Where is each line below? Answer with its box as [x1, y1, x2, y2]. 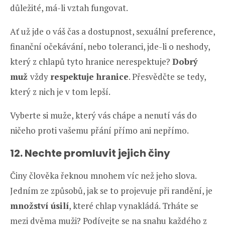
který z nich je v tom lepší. [10, 85, 110, 97]
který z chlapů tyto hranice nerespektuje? [10, 55, 172, 67]
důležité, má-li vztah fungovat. [10, 2, 128, 14]
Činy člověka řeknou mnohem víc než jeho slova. [10, 169, 196, 181]
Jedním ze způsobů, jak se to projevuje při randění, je [10, 184, 212, 196]
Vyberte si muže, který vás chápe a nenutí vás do [10, 109, 197, 121]
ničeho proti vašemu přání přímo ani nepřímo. [10, 124, 189, 136]
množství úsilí [10, 199, 69, 211]
